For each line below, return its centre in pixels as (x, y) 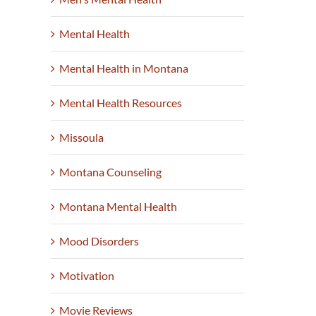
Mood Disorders (99, 241)
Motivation (87, 276)
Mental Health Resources (121, 103)
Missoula (82, 138)
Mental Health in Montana (124, 68)
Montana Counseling (111, 172)
